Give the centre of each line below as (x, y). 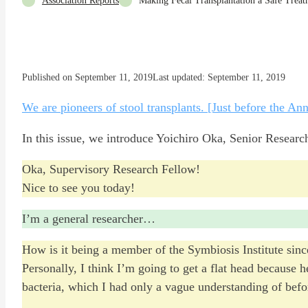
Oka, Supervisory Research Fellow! (111, 169)
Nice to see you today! (78, 187)
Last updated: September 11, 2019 (219, 77)
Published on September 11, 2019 (87, 77)
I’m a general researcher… (89, 218)
